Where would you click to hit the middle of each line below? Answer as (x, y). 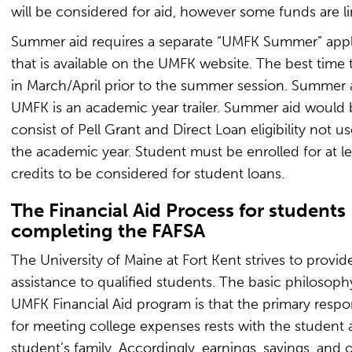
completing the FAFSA (108, 231)
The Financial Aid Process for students (178, 210)
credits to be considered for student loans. (148, 174)
